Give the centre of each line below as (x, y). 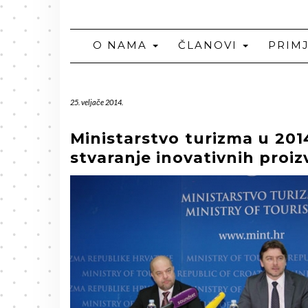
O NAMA (122, 45)
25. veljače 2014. (97, 102)
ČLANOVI (209, 45)
